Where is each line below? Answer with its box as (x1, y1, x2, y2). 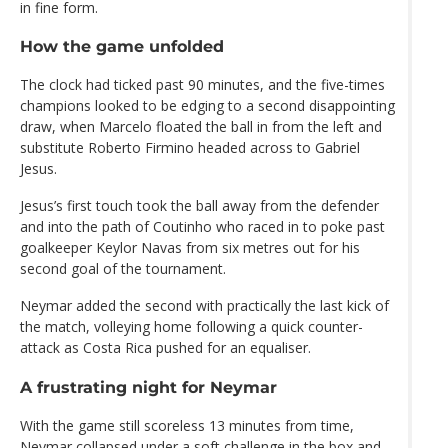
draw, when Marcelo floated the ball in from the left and (20, 117, 382, 137)
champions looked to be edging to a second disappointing (20, 96, 395, 116)
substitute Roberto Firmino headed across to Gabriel (20, 138, 360, 158)
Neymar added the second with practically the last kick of (20, 296, 389, 316)
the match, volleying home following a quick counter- (20, 317, 363, 337)
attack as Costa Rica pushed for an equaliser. (20, 338, 311, 358)
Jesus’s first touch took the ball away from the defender (20, 196, 379, 216)
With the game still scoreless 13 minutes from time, (20, 415, 354, 435)
